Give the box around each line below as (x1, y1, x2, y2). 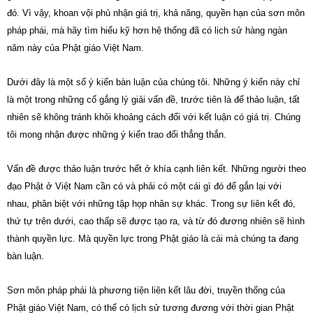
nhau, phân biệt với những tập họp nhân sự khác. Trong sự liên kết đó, (7, 198, 296, 209)
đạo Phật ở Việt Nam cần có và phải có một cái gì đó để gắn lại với (7, 181, 282, 191)
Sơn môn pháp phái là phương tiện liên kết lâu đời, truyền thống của (7, 285, 285, 296)
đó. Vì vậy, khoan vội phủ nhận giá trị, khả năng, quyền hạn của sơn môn (7, 8, 305, 18)
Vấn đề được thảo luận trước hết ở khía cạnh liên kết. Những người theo (7, 163, 306, 174)
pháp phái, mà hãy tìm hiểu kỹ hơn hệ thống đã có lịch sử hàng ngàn (7, 25, 287, 36)
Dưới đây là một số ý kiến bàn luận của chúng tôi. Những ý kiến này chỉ (7, 77, 300, 87)
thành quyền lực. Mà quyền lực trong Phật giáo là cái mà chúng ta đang (7, 233, 298, 244)
